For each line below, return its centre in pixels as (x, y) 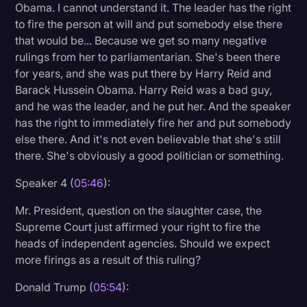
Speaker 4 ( (45, 183)
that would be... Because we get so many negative (141, 40)
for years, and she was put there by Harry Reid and (144, 73)
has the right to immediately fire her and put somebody (153, 122)
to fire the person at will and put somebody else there (149, 24)
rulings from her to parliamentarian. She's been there (148, 57)
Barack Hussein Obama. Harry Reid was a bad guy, (144, 89)
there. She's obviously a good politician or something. (150, 155)
